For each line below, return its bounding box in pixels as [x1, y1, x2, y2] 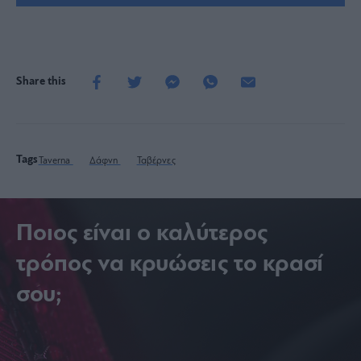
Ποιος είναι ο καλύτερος [16, 221, 268, 247]
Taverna [38, 156, 73, 166]
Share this [16, 75, 67, 88]
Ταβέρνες [136, 156, 176, 166]
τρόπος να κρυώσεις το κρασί [16, 251, 323, 277]
